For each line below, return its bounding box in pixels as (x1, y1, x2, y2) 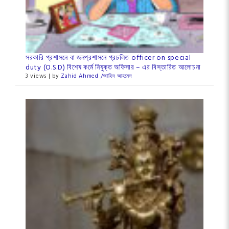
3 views (26, 71, 47, 81)
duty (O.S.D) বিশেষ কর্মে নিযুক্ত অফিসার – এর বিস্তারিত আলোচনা (26, 61, 201, 74)
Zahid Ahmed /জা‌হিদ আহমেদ (61, 71, 132, 81)
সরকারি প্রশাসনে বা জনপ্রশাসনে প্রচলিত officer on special (26, 52, 191, 64)
